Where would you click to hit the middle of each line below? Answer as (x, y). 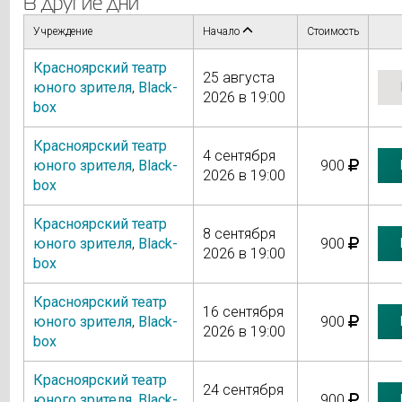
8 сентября (239, 233)
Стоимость (332, 31)
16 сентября (243, 311)
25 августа (238, 77)
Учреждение (62, 31)
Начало (222, 31)
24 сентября (243, 389)
